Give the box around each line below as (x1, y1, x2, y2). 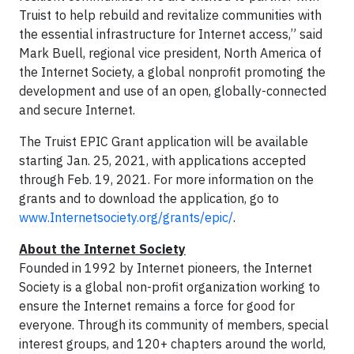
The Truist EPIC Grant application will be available (19, 133, 308, 149)
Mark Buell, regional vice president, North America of (19, 44, 322, 61)
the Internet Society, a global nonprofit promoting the (19, 63, 326, 80)
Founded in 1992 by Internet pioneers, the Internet (19, 259, 312, 276)
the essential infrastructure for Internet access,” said (19, 25, 322, 42)
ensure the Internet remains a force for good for (19, 297, 295, 314)
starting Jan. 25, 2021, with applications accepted (19, 152, 306, 168)
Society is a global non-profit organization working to (19, 278, 320, 295)
